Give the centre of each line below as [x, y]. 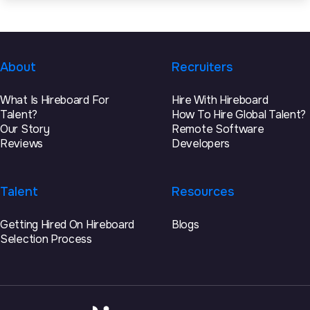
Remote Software [218, 129]
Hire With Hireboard [220, 100]
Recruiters [202, 67]
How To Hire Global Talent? [239, 115]
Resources [203, 192]
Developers [201, 144]
